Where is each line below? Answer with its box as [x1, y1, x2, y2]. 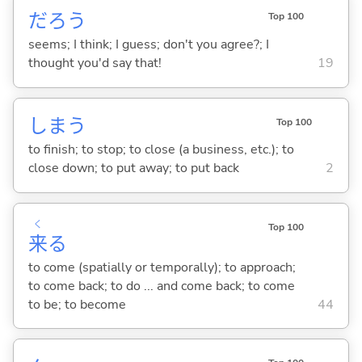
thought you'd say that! [27, 54, 162, 73]
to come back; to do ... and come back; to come [27, 276, 295, 295]
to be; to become [27, 295, 126, 314]
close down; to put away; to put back [27, 159, 239, 178]
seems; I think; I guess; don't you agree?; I [27, 36, 269, 54]
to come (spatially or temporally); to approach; [27, 258, 296, 276]
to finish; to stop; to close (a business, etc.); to [27, 141, 294, 159]
